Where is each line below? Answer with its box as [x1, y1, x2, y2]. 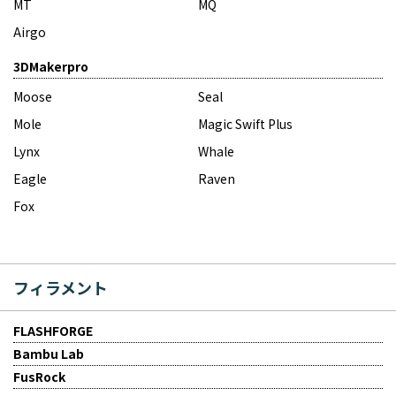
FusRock [13, 367, 65, 385]
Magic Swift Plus [198, 114, 293, 133]
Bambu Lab [13, 344, 84, 362]
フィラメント [13, 275, 108, 299]
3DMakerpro [13, 57, 88, 75]
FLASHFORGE [13, 321, 93, 339]
